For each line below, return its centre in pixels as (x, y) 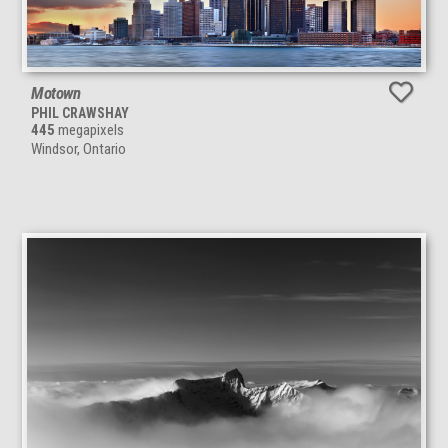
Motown (56, 93)
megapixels (89, 130)
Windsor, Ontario (78, 149)
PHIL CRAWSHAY (80, 113)
